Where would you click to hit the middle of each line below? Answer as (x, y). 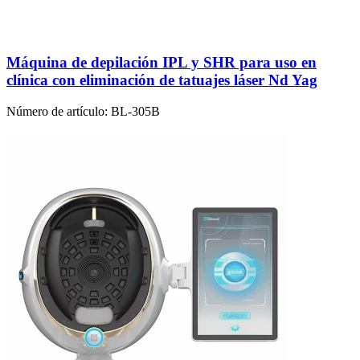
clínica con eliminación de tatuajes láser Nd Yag (162, 80)
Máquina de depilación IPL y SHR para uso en (162, 62)
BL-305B (134, 111)
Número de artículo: (57, 111)
